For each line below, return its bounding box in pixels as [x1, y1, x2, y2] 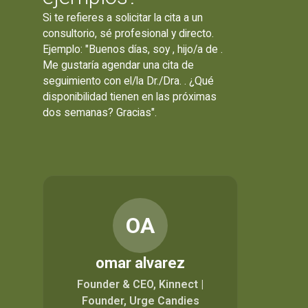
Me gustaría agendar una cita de [43, 58, 195, 72]
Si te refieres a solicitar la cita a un [43, 11, 203, 25]
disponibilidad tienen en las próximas [43, 90, 217, 104]
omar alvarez [96, 254, 185, 272]
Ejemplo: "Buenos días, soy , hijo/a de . [43, 43, 223, 56]
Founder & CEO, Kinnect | [77, 278, 203, 291]
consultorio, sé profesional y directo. [43, 27, 214, 41]
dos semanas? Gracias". [43, 106, 157, 120]
